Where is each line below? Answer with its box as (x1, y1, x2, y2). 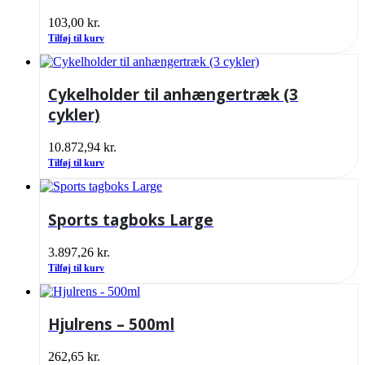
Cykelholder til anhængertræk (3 (48, 84, 298, 105)
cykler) (48, 104, 100, 125)
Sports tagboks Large (48, 209, 213, 230)
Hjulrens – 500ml (48, 314, 174, 335)
